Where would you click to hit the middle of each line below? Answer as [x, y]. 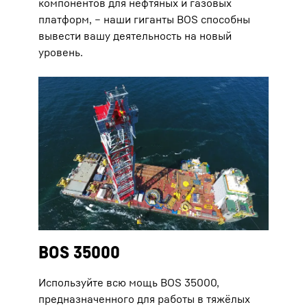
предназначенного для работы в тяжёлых [144, 298]
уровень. [61, 52]
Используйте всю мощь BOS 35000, [129, 282]
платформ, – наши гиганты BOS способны [144, 19]
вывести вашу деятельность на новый [135, 35]
